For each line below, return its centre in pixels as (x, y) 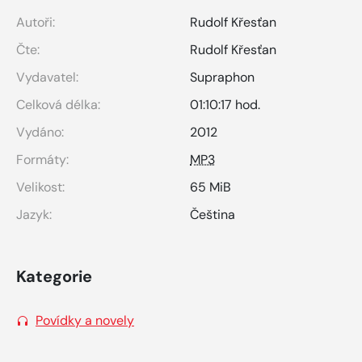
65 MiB (210, 187)
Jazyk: (34, 214)
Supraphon (222, 77)
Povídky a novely (85, 320)
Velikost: (40, 187)
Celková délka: (58, 104)
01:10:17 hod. (225, 104)
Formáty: (42, 159)
